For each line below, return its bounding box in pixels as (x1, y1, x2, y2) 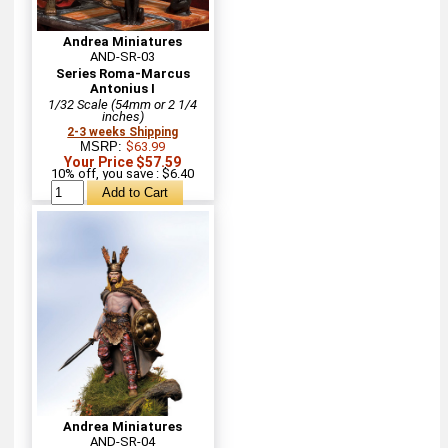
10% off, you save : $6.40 (51, 165, 195, 181)
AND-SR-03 (90, 48, 156, 64)
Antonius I (90, 80, 156, 96)
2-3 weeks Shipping (67, 124, 179, 139)
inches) (101, 108, 144, 124)
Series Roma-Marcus (55, 65, 190, 81)
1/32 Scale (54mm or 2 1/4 (48, 96, 198, 112)
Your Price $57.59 (64, 153, 182, 170)
